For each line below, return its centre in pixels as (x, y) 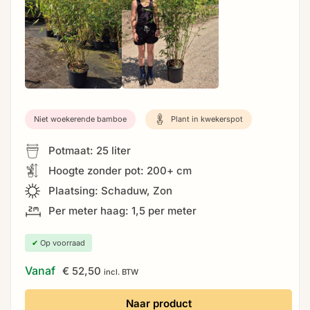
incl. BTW (121, 272)
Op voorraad (62, 243)
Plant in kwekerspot (206, 119)
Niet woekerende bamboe (80, 119)
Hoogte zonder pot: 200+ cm (119, 170)
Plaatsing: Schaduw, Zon (109, 190)
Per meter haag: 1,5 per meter (121, 210)
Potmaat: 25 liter (88, 150)
